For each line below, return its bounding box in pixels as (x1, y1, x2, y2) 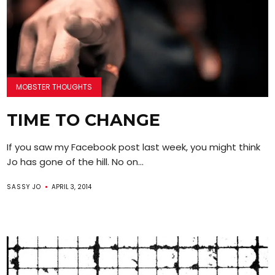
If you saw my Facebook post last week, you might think (7, 140, 261, 153)
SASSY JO (7, 182, 42, 192)
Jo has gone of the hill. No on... (7, 155, 144, 168)
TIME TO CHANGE (7, 109, 161, 130)
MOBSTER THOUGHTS (16, 81, 93, 92)
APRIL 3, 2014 (52, 182, 92, 192)
